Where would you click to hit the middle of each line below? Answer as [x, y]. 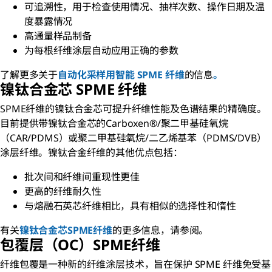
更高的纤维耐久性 [63, 192]
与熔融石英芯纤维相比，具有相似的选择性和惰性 [130, 206]
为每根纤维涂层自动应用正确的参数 [101, 51]
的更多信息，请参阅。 [160, 230]
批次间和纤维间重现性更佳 [82, 177]
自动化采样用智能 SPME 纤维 [121, 75]
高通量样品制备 [58, 36]
